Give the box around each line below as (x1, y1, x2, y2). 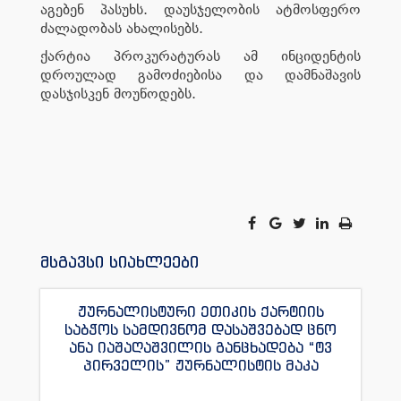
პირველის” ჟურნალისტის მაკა (82, 355, 319, 374)
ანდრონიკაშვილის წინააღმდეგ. (76, 373, 325, 392)
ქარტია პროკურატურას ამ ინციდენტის (40, 47, 361, 64)
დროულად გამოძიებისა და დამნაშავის (40, 65, 361, 83)
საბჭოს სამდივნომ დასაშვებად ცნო (64, 320, 337, 338)
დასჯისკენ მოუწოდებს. (40, 84, 205, 102)
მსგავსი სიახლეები (40, 251, 199, 271)
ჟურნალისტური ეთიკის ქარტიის (77, 302, 324, 320)
